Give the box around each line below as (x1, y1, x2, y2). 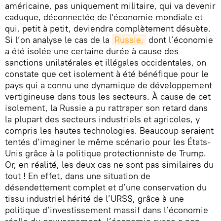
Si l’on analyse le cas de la (5, 34, 112, 45)
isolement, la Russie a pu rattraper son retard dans (5, 102, 208, 113)
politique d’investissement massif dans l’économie (5, 204, 208, 216)
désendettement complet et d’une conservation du (5, 182, 207, 193)
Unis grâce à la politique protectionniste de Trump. (5, 147, 206, 159)
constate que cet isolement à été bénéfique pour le (5, 68, 209, 79)
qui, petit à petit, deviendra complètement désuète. (5, 23, 211, 34)
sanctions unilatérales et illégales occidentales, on (5, 57, 206, 68)
